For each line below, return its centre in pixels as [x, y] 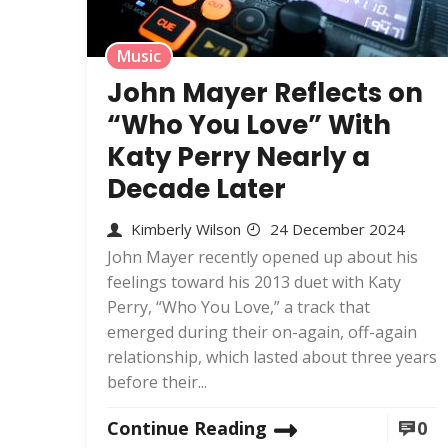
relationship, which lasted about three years [272, 357]
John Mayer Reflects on [265, 93]
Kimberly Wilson [186, 229]
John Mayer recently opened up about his [262, 257]
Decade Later [196, 189]
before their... [157, 382]
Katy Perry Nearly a [238, 157]
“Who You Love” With [249, 125]
